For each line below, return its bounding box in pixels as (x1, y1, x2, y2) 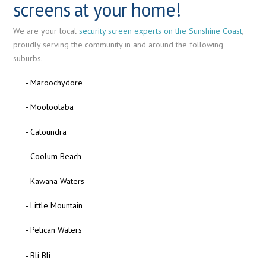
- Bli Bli (25, 250, 50, 261)
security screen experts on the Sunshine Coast (79, 25, 243, 36)
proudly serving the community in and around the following (13, 39, 224, 50)
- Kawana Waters (25, 175, 84, 186)
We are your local (13, 25, 80, 36)
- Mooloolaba (25, 102, 74, 113)
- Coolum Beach (25, 151, 81, 162)
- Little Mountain (25, 199, 83, 211)
